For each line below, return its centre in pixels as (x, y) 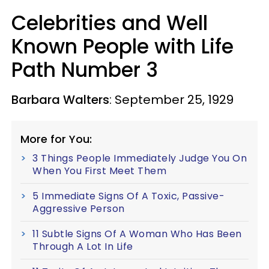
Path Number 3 (85, 70)
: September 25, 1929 (171, 99)
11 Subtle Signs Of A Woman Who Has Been (137, 234)
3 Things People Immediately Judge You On (140, 158)
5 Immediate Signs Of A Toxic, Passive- (128, 196)
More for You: (56, 139)
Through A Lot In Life (83, 246)
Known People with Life (122, 46)
